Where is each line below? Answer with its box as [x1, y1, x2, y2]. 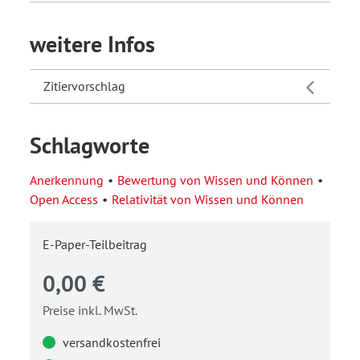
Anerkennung [30, 172, 104, 189]
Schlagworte [30, 130, 149, 161]
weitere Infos [30, 29, 155, 59]
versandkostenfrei [59, 334, 161, 351]
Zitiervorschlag [43, 78, 125, 95]
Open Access [30, 191, 98, 208]
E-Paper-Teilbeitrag [43, 236, 147, 253]
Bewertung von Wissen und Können [117, 172, 313, 189]
